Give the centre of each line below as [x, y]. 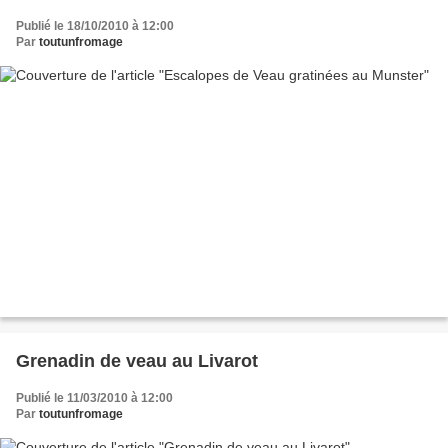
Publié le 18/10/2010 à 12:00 [95, 25]
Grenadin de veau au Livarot [137, 361]
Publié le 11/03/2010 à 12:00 [94, 398]
